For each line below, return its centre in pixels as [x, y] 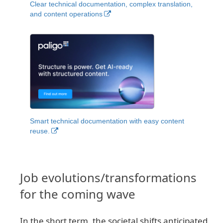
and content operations [66, 14]
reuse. [40, 131]
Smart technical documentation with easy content [107, 121]
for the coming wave [78, 194]
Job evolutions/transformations [108, 178]
